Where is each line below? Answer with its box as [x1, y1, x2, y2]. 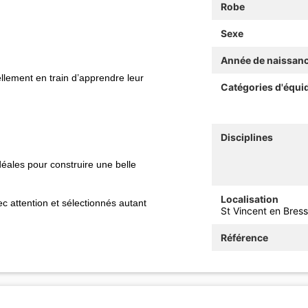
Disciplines [220, 131, 273, 143]
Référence [220, 231, 268, 243]
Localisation [220, 192, 278, 205]
